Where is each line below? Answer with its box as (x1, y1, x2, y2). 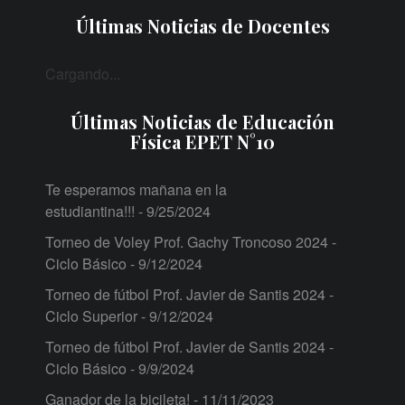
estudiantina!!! (45, 201, 135, 222)
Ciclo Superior (45, 306, 137, 327)
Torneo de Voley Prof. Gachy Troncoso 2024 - (45, 231, 336, 253)
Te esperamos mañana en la (45, 179, 227, 201)
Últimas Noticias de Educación (71, 109, 334, 135)
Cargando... (45, 63, 120, 85)
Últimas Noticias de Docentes (75, 14, 330, 39)
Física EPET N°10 (130, 129, 275, 155)
